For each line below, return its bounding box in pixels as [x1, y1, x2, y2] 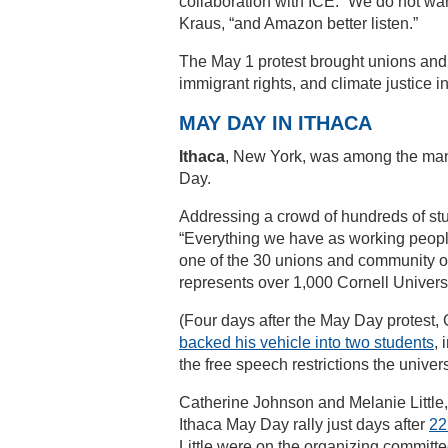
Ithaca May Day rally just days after [179, 415, 429, 433]
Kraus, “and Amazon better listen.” [179, 14, 418, 32]
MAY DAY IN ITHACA [179, 111, 372, 134]
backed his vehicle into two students [179, 333, 434, 351]
